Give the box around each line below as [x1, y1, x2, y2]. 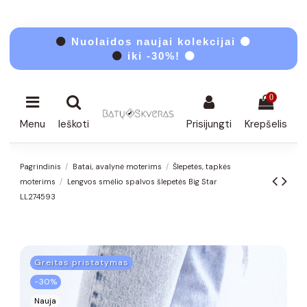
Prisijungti [186, 117, 232, 132]
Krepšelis [245, 117, 287, 132]
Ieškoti [58, 117, 89, 132]
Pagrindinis [20, 161, 61, 171]
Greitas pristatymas [34, 256, 129, 268]
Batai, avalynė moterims [72, 161, 162, 171]
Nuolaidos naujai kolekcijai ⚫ [67, 36, 251, 47]
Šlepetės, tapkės [173, 161, 232, 171]
